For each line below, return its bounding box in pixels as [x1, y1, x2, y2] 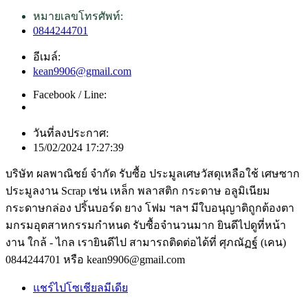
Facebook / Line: [33, 88, 107, 100]
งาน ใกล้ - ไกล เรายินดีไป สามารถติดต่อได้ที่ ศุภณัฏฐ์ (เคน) [5, 236, 286, 248]
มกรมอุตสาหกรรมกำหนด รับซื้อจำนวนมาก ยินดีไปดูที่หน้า [5, 219, 286, 231]
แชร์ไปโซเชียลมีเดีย [33, 281, 128, 294]
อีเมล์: [33, 50, 60, 63]
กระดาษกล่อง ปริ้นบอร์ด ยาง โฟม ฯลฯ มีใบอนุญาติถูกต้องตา [5, 201, 294, 214]
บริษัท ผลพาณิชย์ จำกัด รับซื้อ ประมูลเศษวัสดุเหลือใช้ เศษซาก [5, 167, 300, 179]
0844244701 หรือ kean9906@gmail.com [5, 253, 185, 265]
